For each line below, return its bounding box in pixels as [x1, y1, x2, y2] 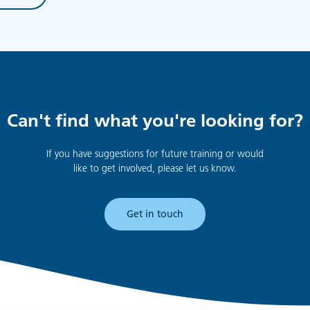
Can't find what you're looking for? [7, 109, 303, 132]
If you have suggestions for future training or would [46, 147, 264, 160]
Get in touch [127, 207, 183, 220]
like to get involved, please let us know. [73, 161, 237, 174]
